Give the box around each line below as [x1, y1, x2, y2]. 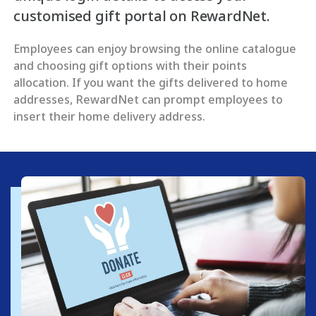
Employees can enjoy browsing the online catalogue [13, 41, 296, 56]
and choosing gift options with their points [13, 58, 247, 73]
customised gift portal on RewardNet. [13, 6, 270, 25]
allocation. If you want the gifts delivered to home [13, 75, 288, 90]
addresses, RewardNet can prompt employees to [13, 92, 283, 107]
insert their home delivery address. [13, 109, 205, 124]
